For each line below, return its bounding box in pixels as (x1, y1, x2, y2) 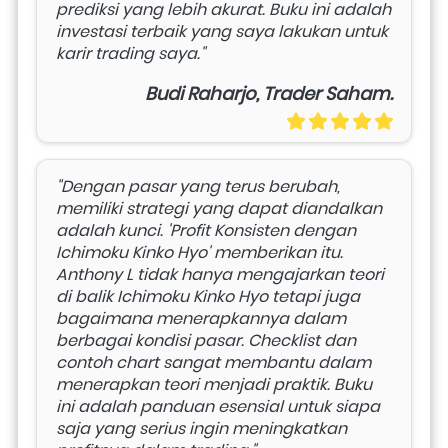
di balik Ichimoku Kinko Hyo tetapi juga (56, 284, 360, 308)
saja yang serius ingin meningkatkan (56, 416, 347, 440)
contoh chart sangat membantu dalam (56, 350, 371, 374)
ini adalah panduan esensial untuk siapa (56, 394, 380, 418)
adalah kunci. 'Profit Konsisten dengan (56, 218, 356, 242)
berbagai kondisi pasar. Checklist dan (56, 328, 356, 352)
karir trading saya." (56, 41, 205, 65)
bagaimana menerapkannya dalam (56, 306, 346, 330)
